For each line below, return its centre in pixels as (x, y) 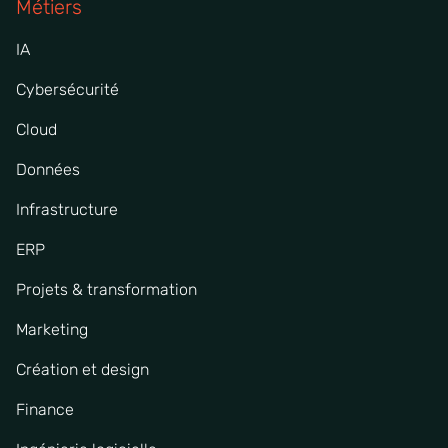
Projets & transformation (106, 289)
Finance (45, 409)
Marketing (52, 329)
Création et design (82, 369)
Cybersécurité (67, 89)
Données (48, 169)
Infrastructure (67, 209)
